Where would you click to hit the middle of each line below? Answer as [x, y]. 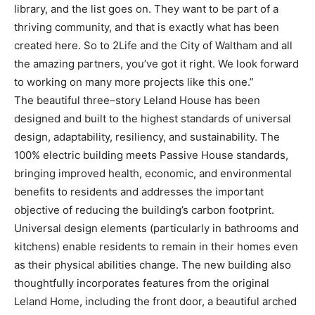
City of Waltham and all [236, 45]
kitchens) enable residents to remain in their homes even [156, 246]
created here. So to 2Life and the [97, 45]
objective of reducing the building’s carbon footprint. [144, 210]
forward [279, 63]
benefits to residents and [78, 191]
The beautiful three [62, 100]
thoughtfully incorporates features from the [123, 283]
